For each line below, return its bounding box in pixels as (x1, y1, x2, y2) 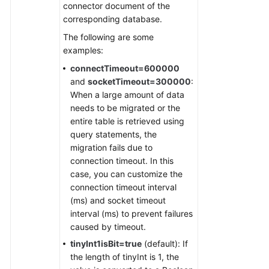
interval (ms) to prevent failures (70, 208, 193, 219)
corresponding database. (63, 14, 162, 24)
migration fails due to (70, 142, 153, 153)
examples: (63, 45, 103, 55)
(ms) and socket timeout (70, 195, 166, 205)
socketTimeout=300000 (88, 76, 191, 86)
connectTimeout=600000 (70, 63, 180, 73)
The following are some (63, 32, 154, 42)
